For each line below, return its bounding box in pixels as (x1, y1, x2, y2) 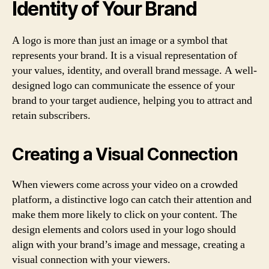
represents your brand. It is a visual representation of (12, 48, 237, 62)
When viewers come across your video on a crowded (12, 177, 238, 192)
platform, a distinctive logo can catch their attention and (12, 192, 252, 207)
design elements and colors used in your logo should (12, 222, 236, 237)
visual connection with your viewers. (12, 252, 171, 267)
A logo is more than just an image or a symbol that (12, 33, 228, 47)
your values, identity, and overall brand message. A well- (12, 63, 257, 77)
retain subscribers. (12, 108, 91, 122)
